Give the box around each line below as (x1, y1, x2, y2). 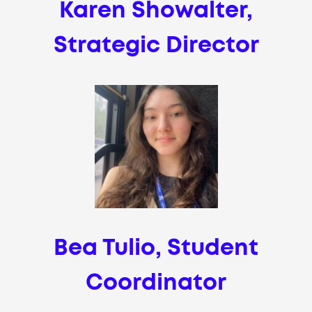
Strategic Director (53, 34, 259, 57)
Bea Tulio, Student (54, 237, 258, 260)
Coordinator (86, 272, 226, 295)
